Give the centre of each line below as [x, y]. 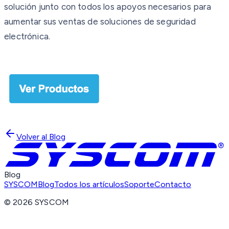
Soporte [139, 185]
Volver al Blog [41, 136]
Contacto [173, 185]
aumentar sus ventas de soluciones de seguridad [100, 21]
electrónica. [27, 36]
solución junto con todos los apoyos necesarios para [108, 6]
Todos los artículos [89, 185]
